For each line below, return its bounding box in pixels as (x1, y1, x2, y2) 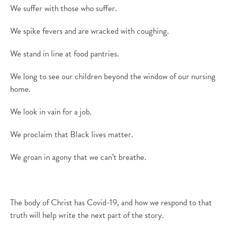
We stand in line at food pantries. (10, 47, 119, 60)
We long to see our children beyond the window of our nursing (10, 70, 215, 83)
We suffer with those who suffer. (10, 2, 117, 15)
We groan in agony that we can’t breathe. (10, 151, 148, 163)
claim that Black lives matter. (34, 128, 133, 141)
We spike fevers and (10, 25, 78, 37)
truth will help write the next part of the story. (10, 209, 166, 221)
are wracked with (78, 25, 137, 37)
